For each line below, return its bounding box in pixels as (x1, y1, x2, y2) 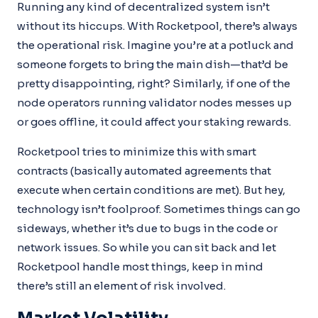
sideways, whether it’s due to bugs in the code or (17, 221, 278, 235)
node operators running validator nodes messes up (17, 96, 292, 109)
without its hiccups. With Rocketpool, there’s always (17, 19, 297, 33)
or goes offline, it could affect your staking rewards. (17, 115, 291, 128)
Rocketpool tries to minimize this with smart (17, 145, 256, 158)
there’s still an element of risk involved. (17, 279, 226, 292)
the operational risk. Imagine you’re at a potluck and (17, 38, 294, 52)
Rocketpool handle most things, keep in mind (17, 260, 263, 273)
